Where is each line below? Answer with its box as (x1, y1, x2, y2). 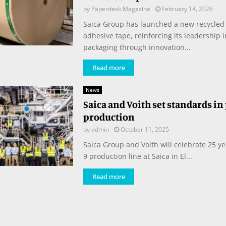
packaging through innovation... (83, 42, 191, 52)
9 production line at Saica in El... (83, 151, 192, 161)
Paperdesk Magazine (91, 5, 150, 14)
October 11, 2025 (120, 125, 169, 134)
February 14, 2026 (161, 5, 213, 14)
